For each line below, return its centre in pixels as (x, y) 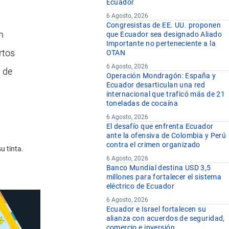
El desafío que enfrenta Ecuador (160, 127)
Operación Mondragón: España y (161, 76)
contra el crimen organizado (153, 145)
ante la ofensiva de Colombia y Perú (166, 136)
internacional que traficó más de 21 (166, 94)
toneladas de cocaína (142, 104)
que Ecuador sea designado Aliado (164, 35)
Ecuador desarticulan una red (156, 85)
